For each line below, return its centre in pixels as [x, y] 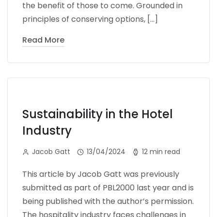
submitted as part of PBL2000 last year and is [108, 187]
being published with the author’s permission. [108, 201]
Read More [43, 40]
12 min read [161, 151]
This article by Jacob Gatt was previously [101, 174]
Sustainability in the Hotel [98, 114]
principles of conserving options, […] [90, 19]
